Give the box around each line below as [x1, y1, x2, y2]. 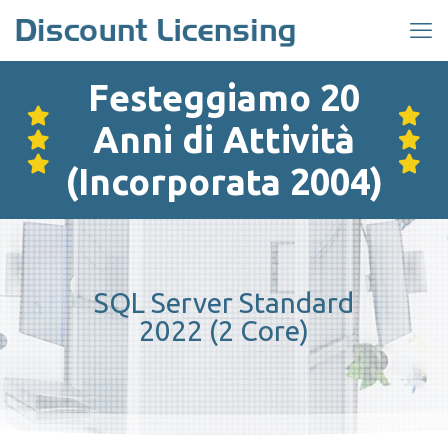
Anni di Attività [93, 119, 355, 160]
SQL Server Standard [94, 287, 354, 318]
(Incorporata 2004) [65, 161, 383, 202]
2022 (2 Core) [139, 315, 309, 346]
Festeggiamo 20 [88, 77, 360, 118]
